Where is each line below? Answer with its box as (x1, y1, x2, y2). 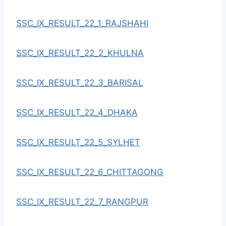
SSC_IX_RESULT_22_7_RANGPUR (16, 196, 148, 207)
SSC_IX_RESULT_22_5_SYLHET (16, 137, 140, 147)
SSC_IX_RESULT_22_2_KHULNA (16, 47, 144, 58)
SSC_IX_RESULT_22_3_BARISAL (16, 77, 143, 88)
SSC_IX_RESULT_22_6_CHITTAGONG (16, 166, 163, 177)
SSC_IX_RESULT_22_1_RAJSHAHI (16, 18, 148, 28)
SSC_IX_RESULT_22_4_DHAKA (16, 107, 138, 118)
